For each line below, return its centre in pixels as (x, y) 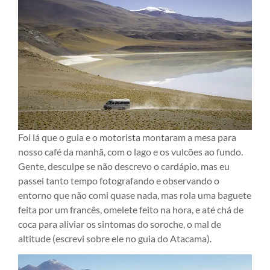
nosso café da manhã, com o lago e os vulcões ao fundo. (130, 151)
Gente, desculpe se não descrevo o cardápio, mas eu (124, 166)
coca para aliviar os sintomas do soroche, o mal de (120, 224)
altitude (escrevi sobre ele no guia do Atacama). (115, 238)
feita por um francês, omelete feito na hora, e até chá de (131, 209)
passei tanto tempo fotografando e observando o (119, 180)
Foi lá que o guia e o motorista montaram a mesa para (127, 137)
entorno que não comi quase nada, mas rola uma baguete (135, 195)
